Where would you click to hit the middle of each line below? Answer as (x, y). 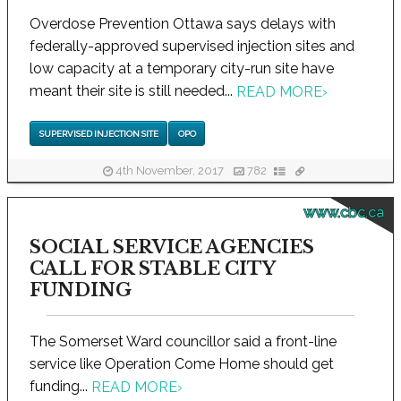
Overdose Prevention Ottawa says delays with (182, 24)
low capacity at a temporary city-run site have (181, 68)
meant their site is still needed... (132, 91)
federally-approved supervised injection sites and (192, 46)
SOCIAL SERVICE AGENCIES (171, 247)
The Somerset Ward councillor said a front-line (183, 341)
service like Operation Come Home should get (181, 364)
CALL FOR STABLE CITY (152, 269)
